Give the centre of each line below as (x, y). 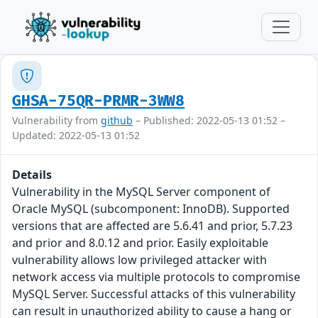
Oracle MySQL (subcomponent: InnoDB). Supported (151, 209)
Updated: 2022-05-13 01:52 (76, 135)
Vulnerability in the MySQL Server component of (141, 192)
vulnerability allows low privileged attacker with (139, 260)
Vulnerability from (56, 120)
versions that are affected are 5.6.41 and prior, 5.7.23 (152, 226)
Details (32, 175)
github (117, 120)
